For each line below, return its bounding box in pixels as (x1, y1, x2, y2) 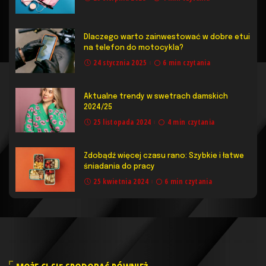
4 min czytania (167, 116, 215, 127)
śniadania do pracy (84, 162, 155, 170)
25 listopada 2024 (93, 116, 151, 127)
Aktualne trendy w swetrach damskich (84, 92, 228, 100)
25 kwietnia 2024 (93, 176, 148, 186)
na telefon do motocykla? (84, 43, 183, 52)
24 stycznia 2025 (93, 57, 147, 68)
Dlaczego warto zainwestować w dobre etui (84, 33, 250, 41)
